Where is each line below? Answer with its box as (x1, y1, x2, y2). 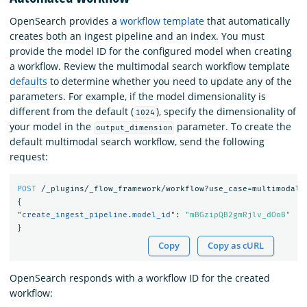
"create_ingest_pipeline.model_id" (16, 210, 175, 219)
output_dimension (95, 123, 173, 133)
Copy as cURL (208, 240, 265, 252)
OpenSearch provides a (10, 14, 120, 28)
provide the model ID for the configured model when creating (10, 45, 292, 58)
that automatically (204, 14, 290, 28)
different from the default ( (10, 105, 134, 119)
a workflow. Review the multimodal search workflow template (10, 60, 290, 73)
